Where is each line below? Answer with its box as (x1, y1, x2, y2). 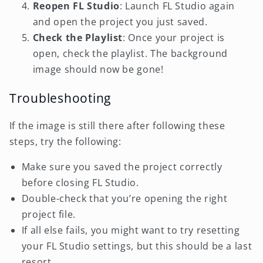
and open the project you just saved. (32, 15, 208, 29)
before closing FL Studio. (21, 176, 139, 189)
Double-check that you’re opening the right (21, 191, 228, 205)
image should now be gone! (32, 63, 164, 76)
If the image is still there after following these (9, 119, 225, 132)
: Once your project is (123, 31, 225, 45)
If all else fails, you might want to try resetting (21, 223, 240, 237)
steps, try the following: (9, 134, 122, 148)
